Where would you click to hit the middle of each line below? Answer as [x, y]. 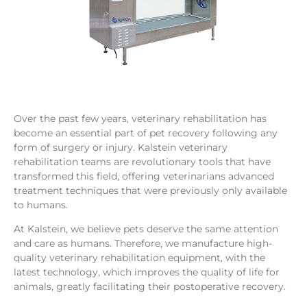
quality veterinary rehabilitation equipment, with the [139, 258]
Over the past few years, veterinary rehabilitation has [140, 119]
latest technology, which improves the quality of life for [147, 272]
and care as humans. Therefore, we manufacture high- [143, 244]
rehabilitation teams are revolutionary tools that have [142, 162]
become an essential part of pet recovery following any [146, 133]
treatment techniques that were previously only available [150, 191]
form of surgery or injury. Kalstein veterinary [121, 148]
